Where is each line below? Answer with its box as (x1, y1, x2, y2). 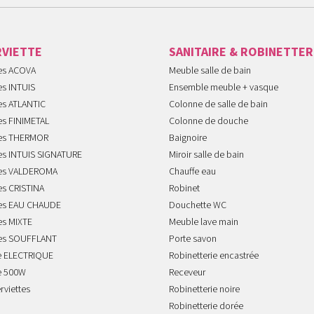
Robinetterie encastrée (168, 249, 259, 264)
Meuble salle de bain (168, 64, 251, 78)
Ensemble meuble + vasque (168, 81, 278, 95)
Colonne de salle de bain (168, 97, 268, 112)
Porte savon (168, 232, 217, 247)
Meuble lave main (168, 215, 238, 230)
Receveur (168, 266, 205, 280)
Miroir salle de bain (168, 148, 244, 163)
